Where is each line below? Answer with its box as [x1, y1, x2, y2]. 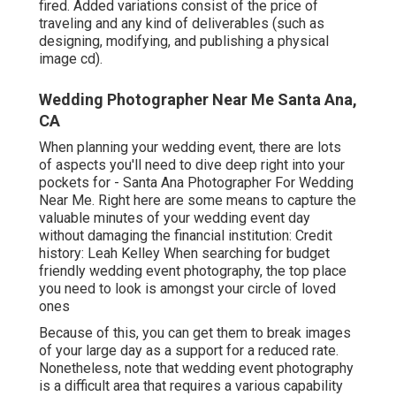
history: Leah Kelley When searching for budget [39, 245, 330, 263]
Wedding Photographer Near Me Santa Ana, [39, 90, 357, 110]
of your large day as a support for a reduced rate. [39, 342, 339, 360]
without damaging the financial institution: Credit [39, 227, 332, 245]
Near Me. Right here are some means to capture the [39, 192, 356, 209]
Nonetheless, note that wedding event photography [39, 360, 354, 377]
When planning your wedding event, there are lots [39, 139, 341, 156]
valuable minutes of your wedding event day [39, 209, 310, 227]
